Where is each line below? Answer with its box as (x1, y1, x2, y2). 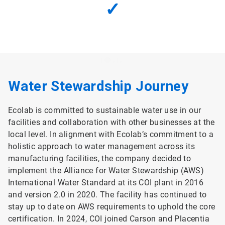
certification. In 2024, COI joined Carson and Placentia (8, 214, 209, 224)
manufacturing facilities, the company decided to (8, 154, 191, 164)
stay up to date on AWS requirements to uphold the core (8, 202, 215, 212)
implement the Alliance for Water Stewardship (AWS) (8, 166, 204, 176)
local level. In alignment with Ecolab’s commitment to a (8, 130, 213, 140)
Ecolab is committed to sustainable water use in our (8, 105, 201, 116)
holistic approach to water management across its (8, 142, 195, 152)
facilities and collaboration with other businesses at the (8, 118, 215, 128)
